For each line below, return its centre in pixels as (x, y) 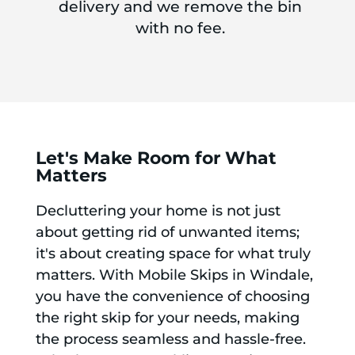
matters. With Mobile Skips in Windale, (174, 275)
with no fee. (180, 28)
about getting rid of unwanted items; (167, 232)
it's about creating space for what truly (173, 253)
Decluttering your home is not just (158, 210)
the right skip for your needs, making (167, 317)
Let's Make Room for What (156, 158)
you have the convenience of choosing (172, 296)
